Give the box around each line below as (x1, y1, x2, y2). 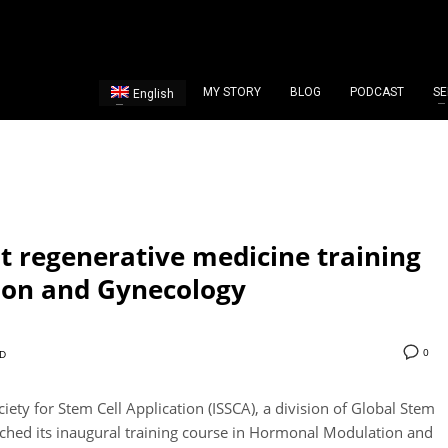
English (132, 87, 174, 101)
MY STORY (202, 85, 261, 99)
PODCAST (349, 85, 404, 99)
